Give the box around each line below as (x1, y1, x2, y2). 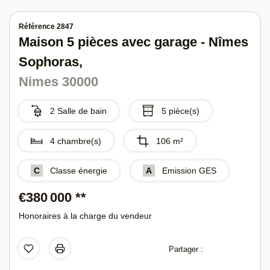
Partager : (165, 243, 203, 255)
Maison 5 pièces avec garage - (19, 33, 227, 51)
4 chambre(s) (45, 134, 110, 147)
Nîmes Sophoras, (19, 52, 133, 71)
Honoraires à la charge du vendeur (19, 209, 164, 222)
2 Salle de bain (45, 105, 110, 118)
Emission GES (163, 164, 222, 177)
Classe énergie (46, 164, 113, 177)
